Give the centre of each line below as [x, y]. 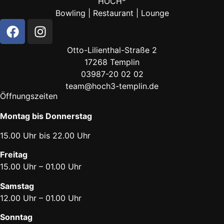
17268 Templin [112, 62]
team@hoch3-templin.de [112, 86]
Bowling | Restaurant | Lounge [112, 13]
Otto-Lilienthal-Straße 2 [112, 50]
